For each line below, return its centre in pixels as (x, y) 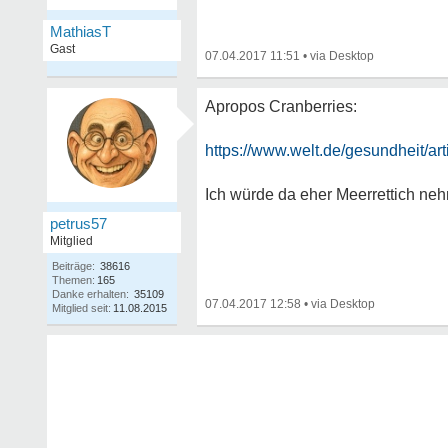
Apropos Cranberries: (281, 106)
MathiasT (80, 31)
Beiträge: (73, 266)
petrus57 (78, 223)
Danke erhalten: (90, 294)
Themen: (73, 280)
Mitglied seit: (81, 308)
